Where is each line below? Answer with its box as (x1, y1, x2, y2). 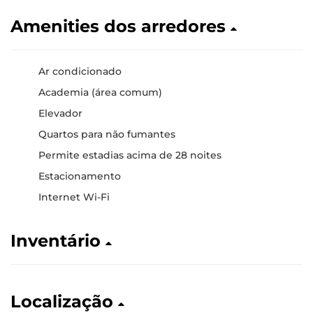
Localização (10, 291, 118, 312)
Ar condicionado (38, 64, 122, 78)
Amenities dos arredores (10, 15, 231, 36)
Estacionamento (38, 169, 121, 182)
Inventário (10, 230, 105, 251)
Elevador (38, 106, 82, 119)
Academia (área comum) (38, 85, 162, 99)
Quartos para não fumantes (38, 127, 175, 140)
